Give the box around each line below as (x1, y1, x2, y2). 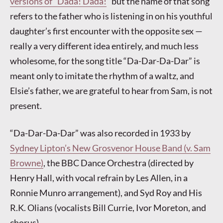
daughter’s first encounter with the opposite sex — (10, 25, 203, 36)
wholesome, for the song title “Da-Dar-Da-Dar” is (10, 55, 200, 66)
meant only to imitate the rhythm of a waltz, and (10, 70, 194, 81)
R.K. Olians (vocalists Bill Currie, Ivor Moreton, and (10, 202, 206, 214)
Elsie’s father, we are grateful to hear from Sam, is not (10, 85, 213, 96)
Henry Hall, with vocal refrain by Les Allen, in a (10, 172, 188, 184)
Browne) (10, 157, 43, 169)
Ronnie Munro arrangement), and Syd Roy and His (10, 187, 202, 199)
